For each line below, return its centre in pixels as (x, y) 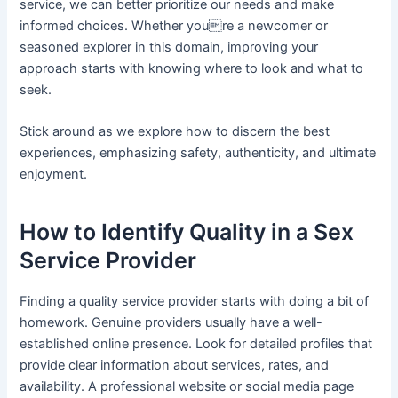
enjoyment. (54, 174)
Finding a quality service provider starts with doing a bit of (195, 301)
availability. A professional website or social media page (187, 386)
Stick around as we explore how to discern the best (175, 131)
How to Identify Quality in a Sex (187, 232)
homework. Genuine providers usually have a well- (171, 322)
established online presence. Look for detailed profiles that (196, 343)
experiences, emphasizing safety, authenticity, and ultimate (198, 152)
